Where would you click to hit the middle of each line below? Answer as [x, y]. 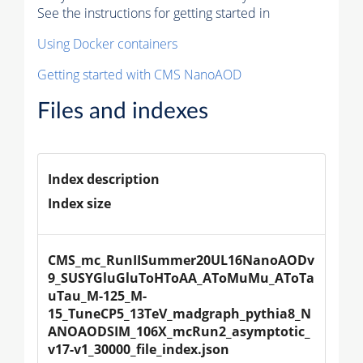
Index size [79, 203]
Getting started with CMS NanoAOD [139, 74]
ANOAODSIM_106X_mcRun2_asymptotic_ [179, 331]
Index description [104, 179]
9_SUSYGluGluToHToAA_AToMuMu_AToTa [181, 278]
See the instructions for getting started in [154, 13]
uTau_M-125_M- [97, 295]
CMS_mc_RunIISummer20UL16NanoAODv [181, 260]
